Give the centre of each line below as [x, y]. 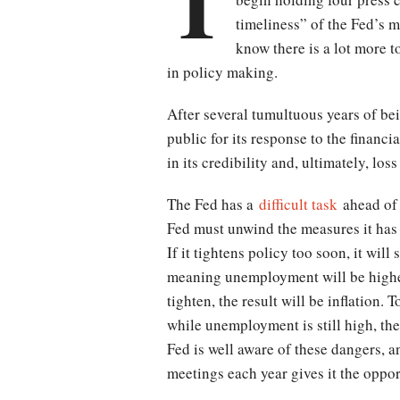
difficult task [298, 204]
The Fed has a [213, 204]
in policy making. [222, 72]
